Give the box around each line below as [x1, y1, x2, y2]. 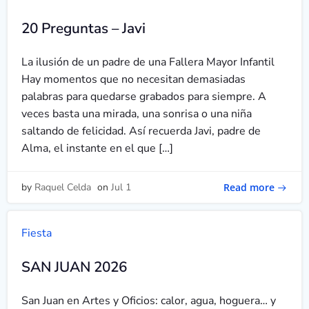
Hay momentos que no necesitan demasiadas [21, 72, 246, 87]
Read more [223, 180, 275, 194]
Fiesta [21, 226, 52, 241]
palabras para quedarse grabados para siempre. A [21, 89, 266, 104]
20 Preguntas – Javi [21, 19, 146, 38]
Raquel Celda [34, 181, 91, 194]
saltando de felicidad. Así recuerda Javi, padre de [21, 123, 261, 139]
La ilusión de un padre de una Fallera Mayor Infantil [21, 54, 275, 70]
